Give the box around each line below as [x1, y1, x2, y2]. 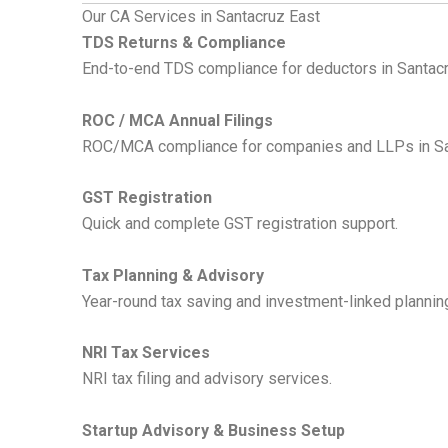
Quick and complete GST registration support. [82, 214, 398, 234]
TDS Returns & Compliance [82, 33, 286, 53]
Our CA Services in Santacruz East [82, 7, 320, 27]
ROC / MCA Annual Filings [82, 110, 273, 130]
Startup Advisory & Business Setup [82, 421, 345, 441]
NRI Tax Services [82, 343, 210, 363]
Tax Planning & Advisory [82, 265, 264, 285]
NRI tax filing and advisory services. [82, 369, 332, 389]
